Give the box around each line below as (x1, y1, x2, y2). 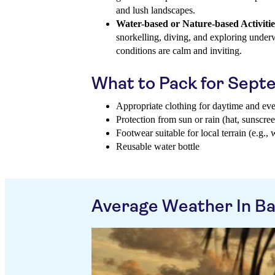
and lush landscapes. (116, 5, 195, 16)
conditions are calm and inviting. (116, 45, 242, 56)
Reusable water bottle (116, 141, 199, 152)
